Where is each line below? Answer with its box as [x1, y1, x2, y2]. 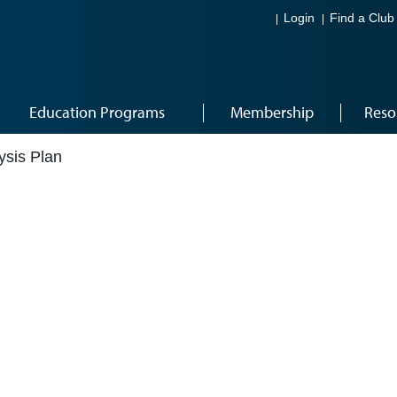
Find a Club [330, 12, 394, 26]
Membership [230, 102, 314, 122]
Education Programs [29, 102, 165, 122]
